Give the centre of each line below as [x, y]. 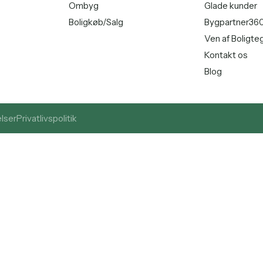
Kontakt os [226, 55]
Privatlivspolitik [47, 119]
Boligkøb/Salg [96, 22]
